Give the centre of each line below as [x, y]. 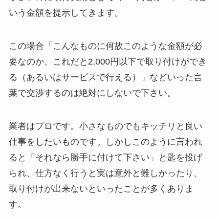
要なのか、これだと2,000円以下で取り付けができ [108, 61]
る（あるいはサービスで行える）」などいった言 [105, 77]
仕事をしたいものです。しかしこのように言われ [105, 142]
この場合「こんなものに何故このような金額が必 [105, 46]
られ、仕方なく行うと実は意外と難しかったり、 [105, 173]
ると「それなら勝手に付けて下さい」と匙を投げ [105, 157]
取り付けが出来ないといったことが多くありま [101, 188]
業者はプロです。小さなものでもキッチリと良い [105, 126]
